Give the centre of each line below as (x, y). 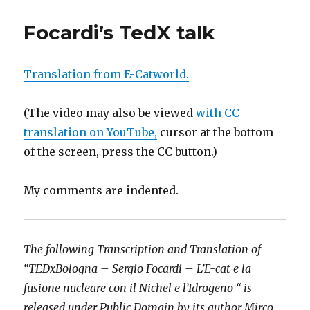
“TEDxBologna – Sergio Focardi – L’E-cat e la (138, 268)
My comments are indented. (101, 190)
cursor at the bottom (216, 132)
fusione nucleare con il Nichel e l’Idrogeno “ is (138, 288)
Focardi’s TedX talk (119, 33)
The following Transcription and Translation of (143, 249)
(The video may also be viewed (110, 113)
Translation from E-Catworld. (107, 74)
